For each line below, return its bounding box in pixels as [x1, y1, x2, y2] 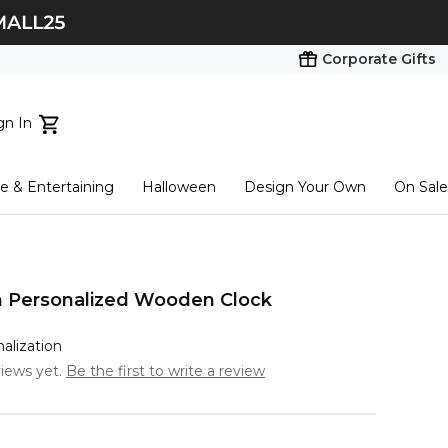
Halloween [142, 178, 217, 196]
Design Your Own [244, 178, 367, 196]
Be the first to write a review [66, 362, 265, 380]
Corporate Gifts [322, 50, 436, 68]
